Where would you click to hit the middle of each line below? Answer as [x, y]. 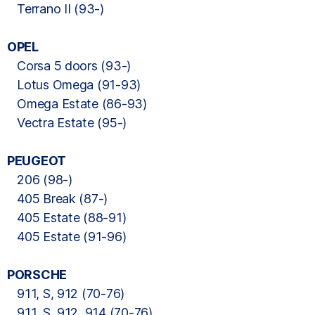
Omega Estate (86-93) [77, 104]
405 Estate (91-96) [67, 237]
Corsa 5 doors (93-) [69, 66]
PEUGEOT [37, 161]
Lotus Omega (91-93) [74, 85]
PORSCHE [37, 275]
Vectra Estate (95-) [67, 123]
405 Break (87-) [58, 199]
